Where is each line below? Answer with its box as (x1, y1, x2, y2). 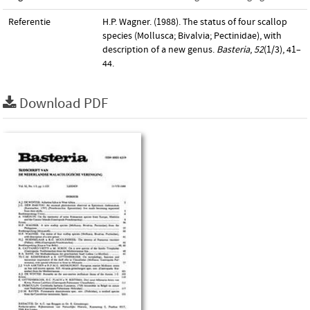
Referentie (8, 17, 51, 28)
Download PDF (19, 95, 108, 112)
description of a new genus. (102, 44, 217, 55)
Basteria (217, 44, 250, 55)
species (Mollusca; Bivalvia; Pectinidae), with (102, 30, 282, 42)
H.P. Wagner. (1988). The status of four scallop (102, 17, 287, 28)
